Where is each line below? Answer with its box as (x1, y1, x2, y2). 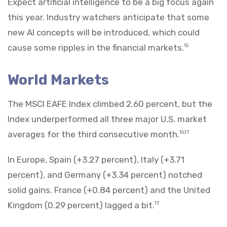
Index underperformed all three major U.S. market (8, 113, 207, 124)
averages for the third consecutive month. (8, 129, 179, 139)
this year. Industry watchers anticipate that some (8, 12, 209, 22)
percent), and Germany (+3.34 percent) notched (8, 169, 202, 180)
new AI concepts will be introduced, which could (8, 27, 200, 37)
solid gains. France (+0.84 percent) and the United (8, 184, 210, 195)
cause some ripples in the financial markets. (8, 42, 184, 53)
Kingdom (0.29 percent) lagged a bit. (8, 200, 155, 210)
